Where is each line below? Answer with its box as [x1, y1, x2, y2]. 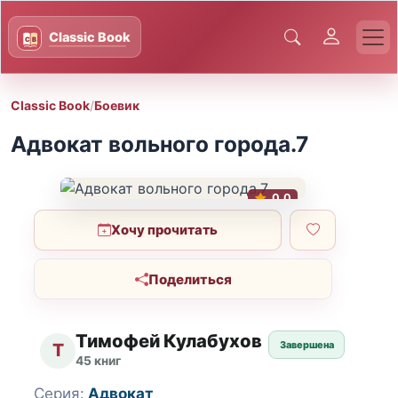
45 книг [76, 354, 122, 368]
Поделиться [147, 270, 232, 288]
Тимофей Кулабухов [76, 330, 263, 353]
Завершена [279, 338, 334, 352]
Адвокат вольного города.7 [11, 131, 308, 158]
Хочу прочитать [111, 221, 219, 238]
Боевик [94, 97, 139, 113]
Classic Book [11, 97, 90, 113]
